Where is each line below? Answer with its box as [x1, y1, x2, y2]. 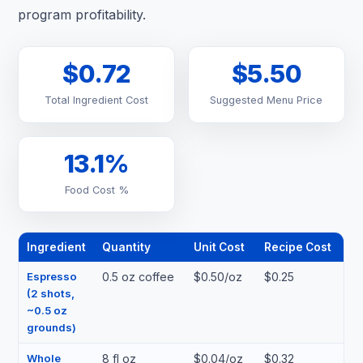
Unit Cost [193, 241, 245, 254]
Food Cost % [64, 183, 129, 196]
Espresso [26, 270, 77, 284]
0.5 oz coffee [101, 270, 174, 284]
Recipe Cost [263, 241, 331, 254]
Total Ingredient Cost [45, 93, 149, 106]
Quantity [101, 241, 151, 254]
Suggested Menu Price [210, 93, 323, 106]
